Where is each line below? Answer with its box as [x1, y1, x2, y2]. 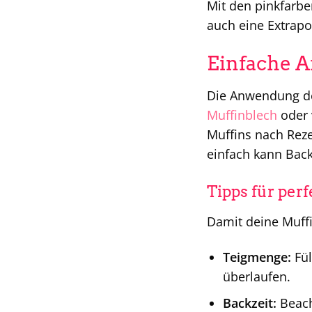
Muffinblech [207, 107, 277, 124]
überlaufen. [222, 267, 290, 285]
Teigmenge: [222, 248, 291, 265]
